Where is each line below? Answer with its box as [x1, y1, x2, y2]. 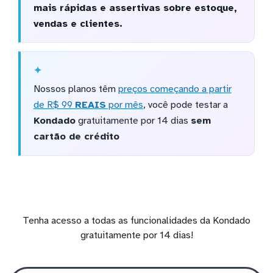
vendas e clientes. [33, 17, 122, 30]
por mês [105, 99, 143, 112]
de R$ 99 [33, 99, 75, 112]
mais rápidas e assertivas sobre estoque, [33, 1, 237, 14]
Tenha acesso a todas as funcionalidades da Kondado [23, 214, 250, 227]
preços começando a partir [118, 83, 232, 96]
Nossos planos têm [33, 83, 118, 96]
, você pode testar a [143, 99, 228, 112]
